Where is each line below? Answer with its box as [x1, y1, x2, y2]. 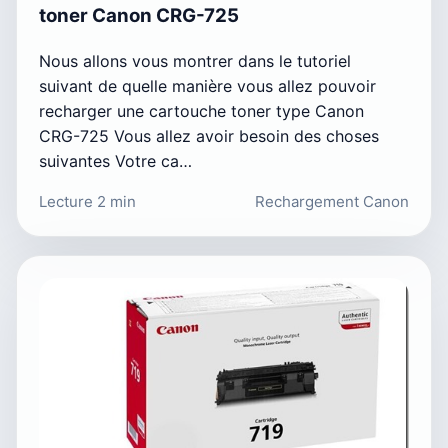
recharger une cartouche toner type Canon [39, 100, 364, 121]
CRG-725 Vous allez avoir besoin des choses [39, 125, 379, 146]
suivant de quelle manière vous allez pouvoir [39, 75, 376, 96]
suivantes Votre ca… [39, 150, 192, 171]
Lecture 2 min [39, 191, 136, 211]
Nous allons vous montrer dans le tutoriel [39, 50, 351, 71]
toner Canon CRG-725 [39, 4, 239, 27]
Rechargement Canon [255, 191, 409, 211]
